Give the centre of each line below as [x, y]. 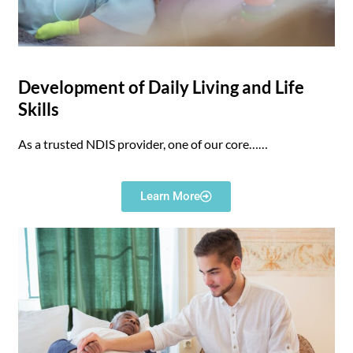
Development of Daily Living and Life [162, 87]
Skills [39, 110]
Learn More [171, 197]
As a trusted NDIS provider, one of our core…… [143, 144]
